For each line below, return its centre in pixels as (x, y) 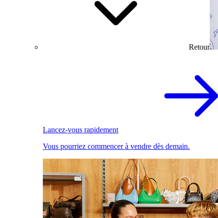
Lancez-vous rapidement (81, 130)
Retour (199, 47)
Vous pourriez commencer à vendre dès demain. (116, 146)
